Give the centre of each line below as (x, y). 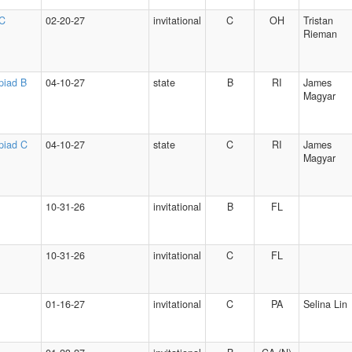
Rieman (320, 34)
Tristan (318, 20)
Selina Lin (325, 304)
